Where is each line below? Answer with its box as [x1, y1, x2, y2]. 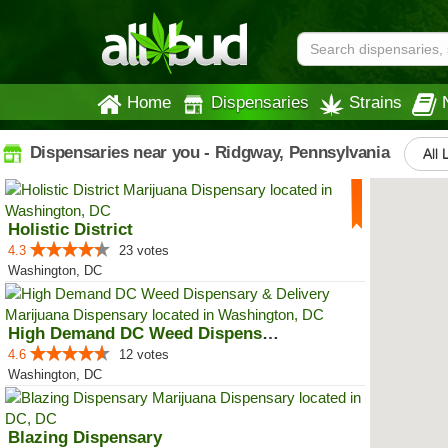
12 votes [119, 347, 169, 362]
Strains [349, 93, 402, 111]
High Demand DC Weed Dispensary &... [262, 324, 279, 343]
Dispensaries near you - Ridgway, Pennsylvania [25, 142, 390, 162]
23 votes [119, 243, 169, 258]
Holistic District [8, 220, 133, 239]
